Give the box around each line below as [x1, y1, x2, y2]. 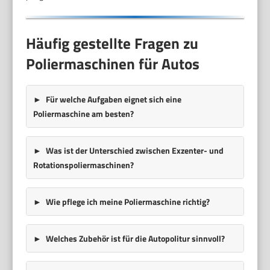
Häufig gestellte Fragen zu [26, 31, 199, 55]
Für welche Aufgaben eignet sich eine [45, 92, 181, 105]
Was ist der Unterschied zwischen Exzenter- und [45, 143, 224, 157]
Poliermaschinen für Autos [26, 52, 200, 75]
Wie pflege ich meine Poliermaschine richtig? [45, 195, 210, 208]
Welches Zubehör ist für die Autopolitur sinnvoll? [45, 231, 225, 245]
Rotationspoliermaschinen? [33, 158, 134, 171]
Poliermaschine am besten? [33, 107, 134, 120]
